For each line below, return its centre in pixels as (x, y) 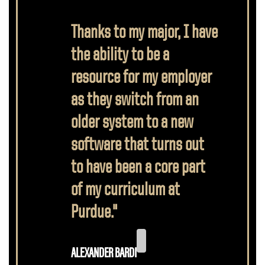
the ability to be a (120, 54)
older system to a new (132, 122)
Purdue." (94, 211)
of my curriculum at (125, 189)
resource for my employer (141, 77)
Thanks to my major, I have (144, 32)
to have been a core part (138, 167)
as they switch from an (135, 99)
